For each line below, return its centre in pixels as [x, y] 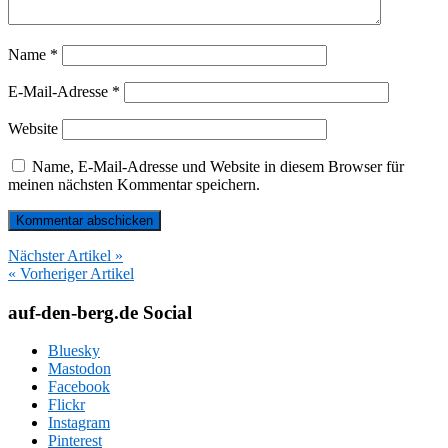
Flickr [66, 405]
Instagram [79, 423]
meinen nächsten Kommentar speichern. [134, 184]
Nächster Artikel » [65, 255]
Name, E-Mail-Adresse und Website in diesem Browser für [218, 166]
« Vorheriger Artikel [71, 273]
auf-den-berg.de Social [100, 312]
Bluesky [74, 351]
